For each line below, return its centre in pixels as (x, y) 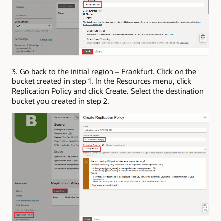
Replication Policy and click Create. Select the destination (108, 91)
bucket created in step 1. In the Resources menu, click (102, 81)
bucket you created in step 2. (60, 100)
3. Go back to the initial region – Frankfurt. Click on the (104, 71)
